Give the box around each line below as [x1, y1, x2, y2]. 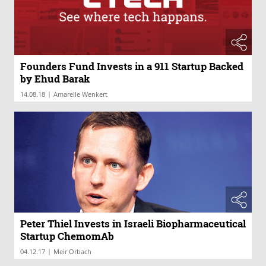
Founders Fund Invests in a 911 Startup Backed [20, 59, 243, 74]
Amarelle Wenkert [53, 90, 107, 99]
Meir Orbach [53, 246, 91, 256]
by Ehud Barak [20, 72, 90, 86]
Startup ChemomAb [20, 229, 114, 243]
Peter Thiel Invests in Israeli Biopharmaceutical [20, 216, 246, 230]
